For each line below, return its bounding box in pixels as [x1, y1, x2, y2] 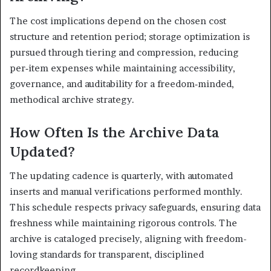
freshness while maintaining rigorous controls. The [10, 217, 237, 229]
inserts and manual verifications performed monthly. [10, 186, 243, 197]
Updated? [10, 142, 75, 160]
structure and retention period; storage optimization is [10, 30, 250, 42]
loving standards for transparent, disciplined [10, 249, 204, 260]
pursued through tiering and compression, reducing [10, 46, 238, 58]
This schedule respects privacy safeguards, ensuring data [10, 201, 261, 213]
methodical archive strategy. [10, 93, 134, 105]
